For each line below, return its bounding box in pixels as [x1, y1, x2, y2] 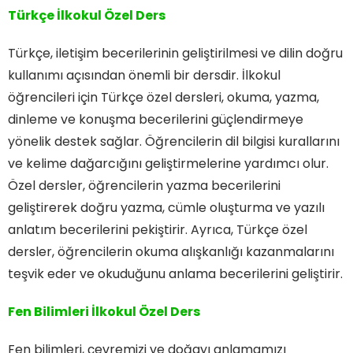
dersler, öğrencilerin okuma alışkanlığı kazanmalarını [8, 242, 334, 261]
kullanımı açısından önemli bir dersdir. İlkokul [8, 65, 281, 84]
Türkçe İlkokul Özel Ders [8, 6, 165, 24]
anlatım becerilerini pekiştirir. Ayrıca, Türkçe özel [8, 220, 307, 239]
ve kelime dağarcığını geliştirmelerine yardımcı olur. [8, 154, 329, 173]
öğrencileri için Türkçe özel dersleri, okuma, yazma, [8, 87, 319, 106]
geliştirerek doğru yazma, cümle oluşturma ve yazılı [8, 198, 325, 217]
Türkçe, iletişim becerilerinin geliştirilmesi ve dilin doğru [8, 43, 343, 62]
